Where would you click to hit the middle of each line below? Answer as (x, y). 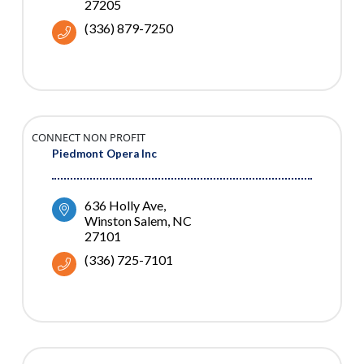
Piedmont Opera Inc (104, 154)
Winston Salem (126, 221)
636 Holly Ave (124, 206)
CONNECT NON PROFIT (89, 138)
